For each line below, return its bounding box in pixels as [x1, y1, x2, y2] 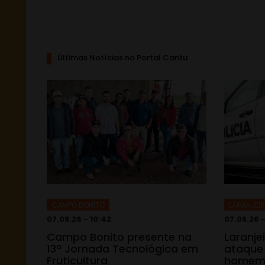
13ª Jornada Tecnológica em [47, 241, 198, 256]
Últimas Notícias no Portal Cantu [57, 51, 188, 63]
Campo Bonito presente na [47, 229, 192, 244]
